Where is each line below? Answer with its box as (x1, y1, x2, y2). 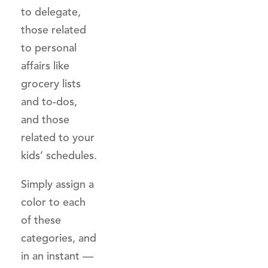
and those (21, 113, 69, 126)
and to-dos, (21, 95, 77, 108)
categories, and (21, 232, 96, 245)
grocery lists (21, 77, 81, 90)
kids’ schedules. (21, 149, 97, 162)
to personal (21, 41, 77, 54)
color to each (21, 196, 86, 209)
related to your (21, 131, 95, 144)
